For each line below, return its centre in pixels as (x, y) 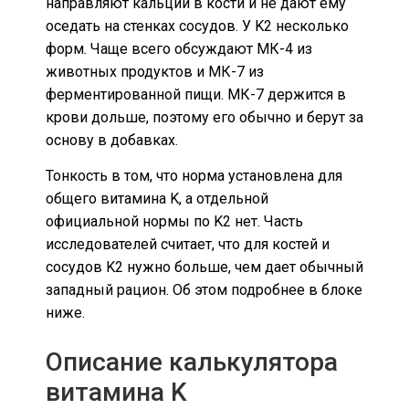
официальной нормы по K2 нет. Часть (174, 222)
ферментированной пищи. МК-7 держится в (196, 94)
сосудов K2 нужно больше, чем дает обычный (204, 267)
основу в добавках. (112, 140)
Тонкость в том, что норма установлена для (194, 176)
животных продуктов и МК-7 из (155, 71)
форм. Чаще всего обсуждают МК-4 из (179, 48)
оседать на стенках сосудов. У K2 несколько (197, 26)
